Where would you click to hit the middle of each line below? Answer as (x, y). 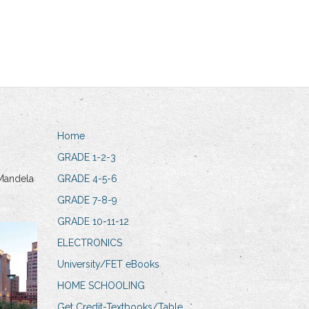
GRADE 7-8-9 (88, 200)
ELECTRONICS (90, 242)
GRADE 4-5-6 (88, 178)
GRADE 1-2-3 (87, 157)
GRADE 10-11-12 (93, 221)
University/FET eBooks (109, 264)
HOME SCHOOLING (101, 285)
